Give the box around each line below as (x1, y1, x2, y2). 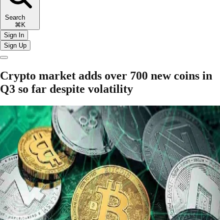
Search (5, 13, 35, 21)
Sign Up (4, 41, 27, 49)
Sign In (4, 31, 24, 39)
